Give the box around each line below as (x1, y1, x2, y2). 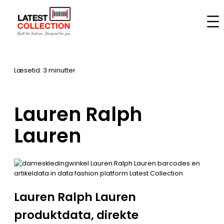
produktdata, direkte (14, 206, 138, 223)
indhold (3, 24, 28, 32)
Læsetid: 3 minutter (14, 65, 75, 74)
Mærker (38, 20, 64, 29)
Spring (3, 4, 24, 12)
